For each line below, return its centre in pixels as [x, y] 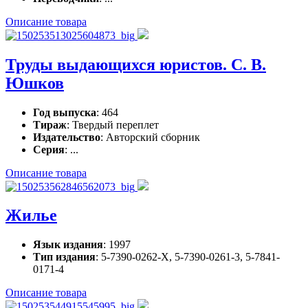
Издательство [67, 137]
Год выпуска [65, 112]
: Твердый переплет [113, 124]
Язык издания [68, 245]
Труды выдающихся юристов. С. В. [136, 64]
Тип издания [64, 257]
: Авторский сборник [150, 137]
